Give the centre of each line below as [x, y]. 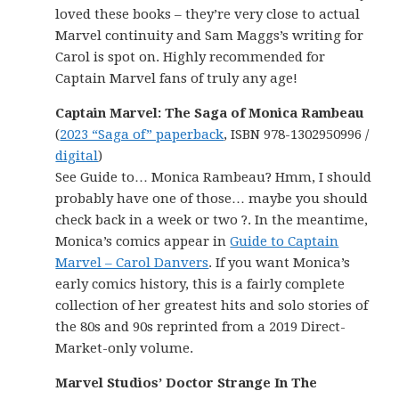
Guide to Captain [285, 241]
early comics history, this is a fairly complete [200, 284]
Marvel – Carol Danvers [132, 263]
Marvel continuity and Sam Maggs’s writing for [210, 36]
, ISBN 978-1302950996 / [297, 134]
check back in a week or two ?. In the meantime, [212, 220]
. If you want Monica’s [280, 263]
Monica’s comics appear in [143, 241]
